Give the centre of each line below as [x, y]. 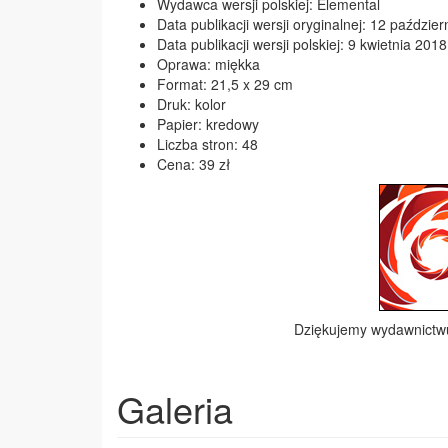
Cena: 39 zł [193, 164]
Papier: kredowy [208, 124]
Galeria [175, 408]
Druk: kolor [191, 104]
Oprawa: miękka [208, 64]
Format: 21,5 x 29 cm [225, 84]
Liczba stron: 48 [207, 144]
